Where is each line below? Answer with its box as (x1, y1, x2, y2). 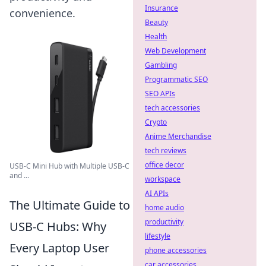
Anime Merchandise (145, 131, 211, 141)
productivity (145, 217, 183, 227)
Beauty (145, 17, 168, 27)
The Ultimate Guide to (9, 197, 130, 213)
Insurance (145, 3, 178, 13)
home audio (145, 202, 184, 213)
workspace (145, 174, 180, 184)
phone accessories (145, 245, 207, 255)
